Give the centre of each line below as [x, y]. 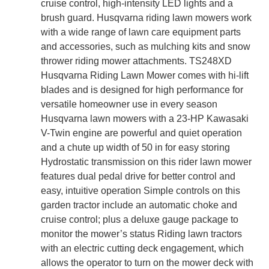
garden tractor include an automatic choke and [139, 205]
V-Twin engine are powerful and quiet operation [142, 133]
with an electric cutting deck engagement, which [143, 249]
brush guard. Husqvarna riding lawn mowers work [147, 18]
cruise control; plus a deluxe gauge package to [140, 220]
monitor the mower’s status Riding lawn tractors [142, 234]
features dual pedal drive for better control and [138, 177]
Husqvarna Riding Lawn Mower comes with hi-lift [145, 76]
